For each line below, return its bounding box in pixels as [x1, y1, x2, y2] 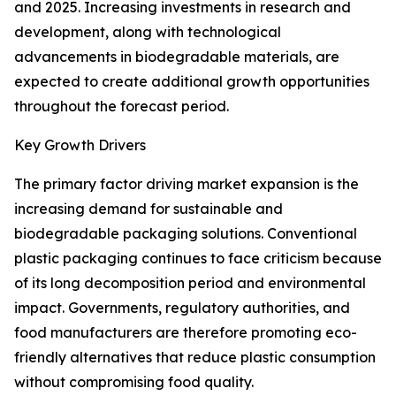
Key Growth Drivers [14, 136, 146, 155]
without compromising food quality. [14, 373, 254, 392]
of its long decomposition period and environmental [14, 274, 366, 293]
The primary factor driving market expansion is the [14, 175, 359, 194]
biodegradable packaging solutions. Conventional [14, 225, 357, 243]
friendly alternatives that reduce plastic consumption [14, 348, 376, 367]
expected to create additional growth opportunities [14, 72, 369, 91]
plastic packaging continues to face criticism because [14, 249, 382, 268]
